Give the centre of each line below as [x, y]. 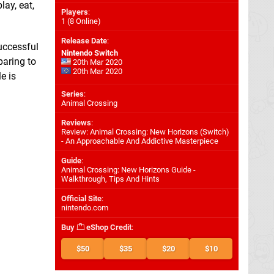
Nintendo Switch [90, 53]
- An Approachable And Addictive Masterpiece [140, 141]
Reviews [76, 123]
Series [72, 94]
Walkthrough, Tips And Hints [110, 179]
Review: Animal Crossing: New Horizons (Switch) [145, 132]
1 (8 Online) [81, 21]
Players [75, 12]
